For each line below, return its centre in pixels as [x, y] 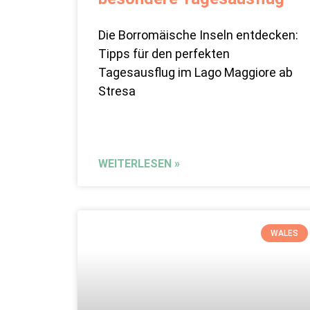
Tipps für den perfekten [164, 54]
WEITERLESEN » [139, 164]
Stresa [117, 91]
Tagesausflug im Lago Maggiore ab [195, 73]
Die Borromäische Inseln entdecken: [198, 35]
